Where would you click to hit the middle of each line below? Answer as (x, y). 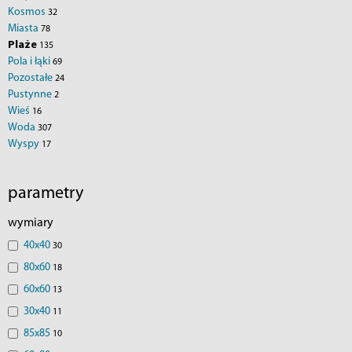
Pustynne (31, 95)
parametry (46, 194)
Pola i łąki (30, 62)
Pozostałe (31, 78)
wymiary (31, 223)
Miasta (24, 29)
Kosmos (28, 12)
